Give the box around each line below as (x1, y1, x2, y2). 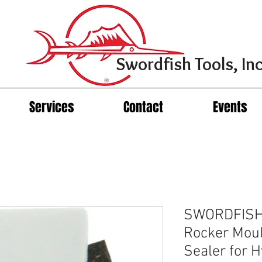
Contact (123, 98, 163, 117)
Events (212, 98, 247, 117)
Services (29, 98, 74, 117)
